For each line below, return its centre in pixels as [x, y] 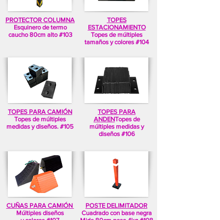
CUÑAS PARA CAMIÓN [40, 206]
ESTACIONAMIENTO [117, 27]
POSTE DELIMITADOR [116, 206]
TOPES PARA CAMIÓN [40, 112]
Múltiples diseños [40, 213]
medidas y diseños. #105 [40, 126]
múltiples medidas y [117, 126]
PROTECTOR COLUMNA [40, 20]
